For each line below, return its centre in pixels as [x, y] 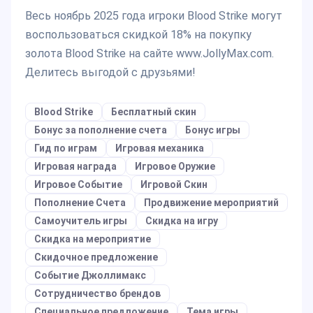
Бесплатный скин [154, 112]
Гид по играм [66, 148]
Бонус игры [213, 130]
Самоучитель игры [81, 221]
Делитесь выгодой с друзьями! [110, 73]
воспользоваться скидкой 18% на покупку [138, 35]
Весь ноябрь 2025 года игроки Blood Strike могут [154, 16]
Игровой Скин [174, 185]
